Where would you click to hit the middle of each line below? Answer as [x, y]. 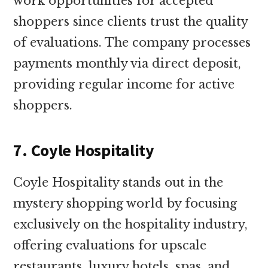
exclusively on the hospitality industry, [131, 224]
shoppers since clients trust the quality [131, 21]
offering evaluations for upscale [110, 245]
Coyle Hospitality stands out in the [118, 182]
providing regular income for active [124, 84]
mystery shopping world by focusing [125, 203]
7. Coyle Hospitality [84, 150]
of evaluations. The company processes [132, 42]
